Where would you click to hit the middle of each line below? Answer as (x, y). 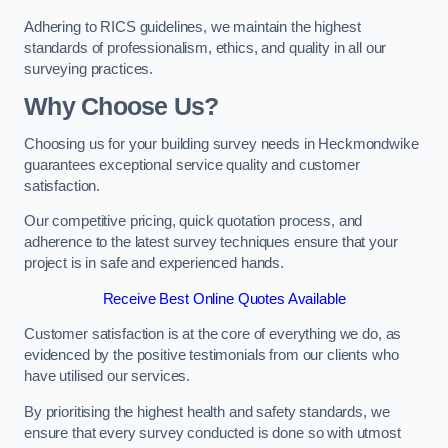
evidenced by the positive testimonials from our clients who (211, 355)
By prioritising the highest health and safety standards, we (207, 411)
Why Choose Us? (121, 106)
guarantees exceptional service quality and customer (192, 164)
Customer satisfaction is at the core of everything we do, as (213, 334)
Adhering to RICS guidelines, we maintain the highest (192, 27)
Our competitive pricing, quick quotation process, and (193, 221)
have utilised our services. (107, 376)
